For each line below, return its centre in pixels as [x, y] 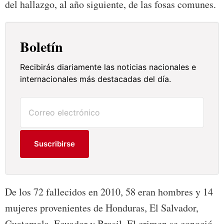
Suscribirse [55, 144]
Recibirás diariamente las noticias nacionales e [108, 67]
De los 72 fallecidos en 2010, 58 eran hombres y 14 [109, 192]
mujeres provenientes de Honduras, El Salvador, [102, 208]
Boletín [42, 47]
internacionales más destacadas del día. [96, 79]
